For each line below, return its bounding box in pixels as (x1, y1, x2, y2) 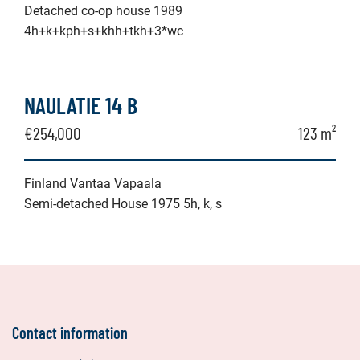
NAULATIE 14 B (24, 92, 137, 119)
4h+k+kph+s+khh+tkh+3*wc (24, 23, 183, 39)
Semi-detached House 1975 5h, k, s (24, 196, 222, 211)
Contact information (12, 323, 128, 342)
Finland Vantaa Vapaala (24, 176, 162, 191)
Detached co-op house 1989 (24, 3, 182, 18)
